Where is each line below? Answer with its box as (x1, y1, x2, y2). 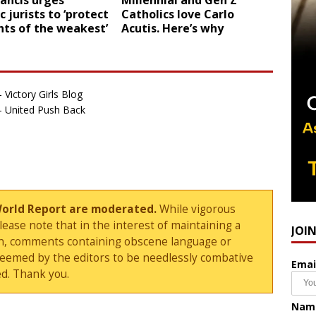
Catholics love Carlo (121, 6, 235, 23)
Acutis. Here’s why (121, 20, 224, 37)
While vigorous (157, 202, 236, 217)
